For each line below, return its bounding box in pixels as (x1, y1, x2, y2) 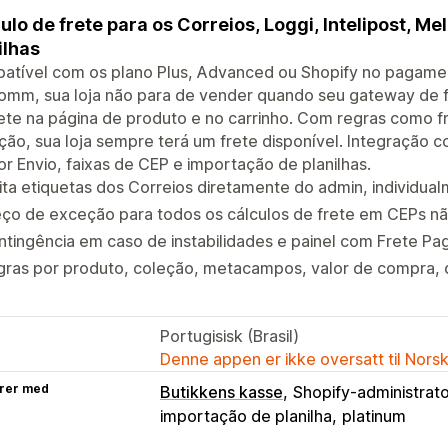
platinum (342, 405, 406, 426)
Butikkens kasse (160, 381, 283, 402)
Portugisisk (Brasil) (160, 325, 299, 346)
